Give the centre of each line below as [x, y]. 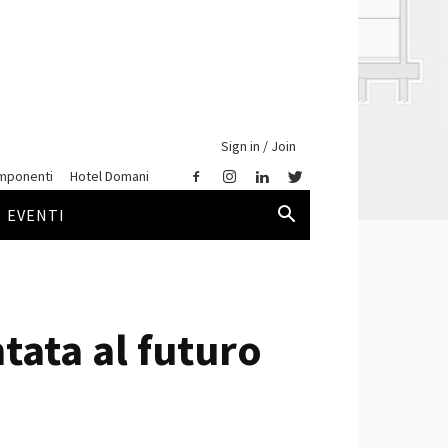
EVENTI [36, 215]
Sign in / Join [258, 146]
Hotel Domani [109, 176]
